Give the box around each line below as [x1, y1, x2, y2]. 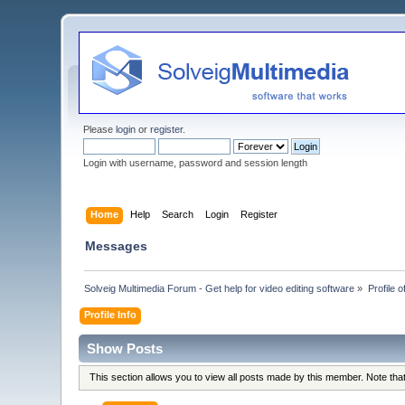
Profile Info [84, 308, 137, 320]
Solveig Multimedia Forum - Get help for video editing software [84, 282, 355, 294]
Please [83, 124, 117, 135]
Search [161, 208, 193, 220]
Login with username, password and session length [83, 157, 308, 168]
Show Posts [87, 340, 164, 356]
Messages [85, 238, 148, 253]
